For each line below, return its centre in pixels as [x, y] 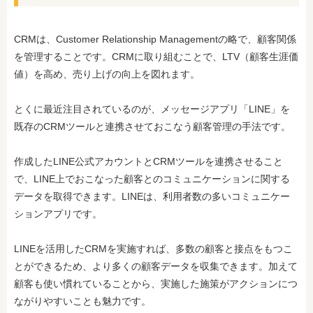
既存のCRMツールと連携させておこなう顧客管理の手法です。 [152, 126]
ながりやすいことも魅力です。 [82, 301]
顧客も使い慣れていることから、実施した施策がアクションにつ [156, 284]
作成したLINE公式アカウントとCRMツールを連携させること [148, 161]
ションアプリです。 [58, 214]
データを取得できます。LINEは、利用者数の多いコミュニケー [152, 196]
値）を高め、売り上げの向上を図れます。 [107, 74]
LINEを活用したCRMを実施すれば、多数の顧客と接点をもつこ [153, 249]
